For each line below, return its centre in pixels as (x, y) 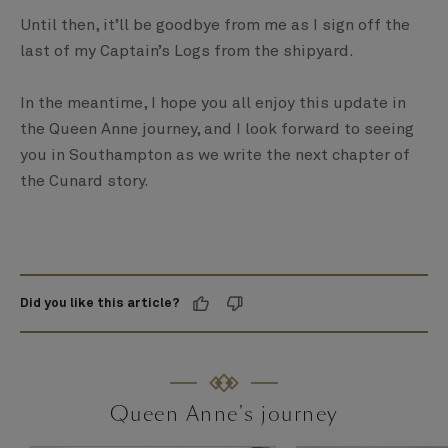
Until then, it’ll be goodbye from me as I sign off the (215, 25)
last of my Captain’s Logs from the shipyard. (187, 51)
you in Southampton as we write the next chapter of (215, 155)
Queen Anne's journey (224, 414)
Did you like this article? (100, 303)
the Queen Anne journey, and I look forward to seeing (217, 129)
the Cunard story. (84, 181)
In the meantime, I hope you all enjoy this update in (213, 103)
